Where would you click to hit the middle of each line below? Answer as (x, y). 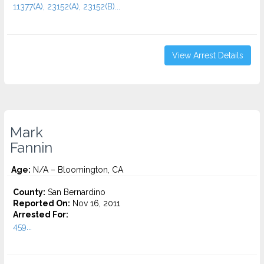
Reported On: (42, 203)
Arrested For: (41, 214)
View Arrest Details (208, 55)
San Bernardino (75, 192)
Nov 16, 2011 (95, 203)
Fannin (31, 148)
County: (29, 192)
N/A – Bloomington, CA (77, 170)
